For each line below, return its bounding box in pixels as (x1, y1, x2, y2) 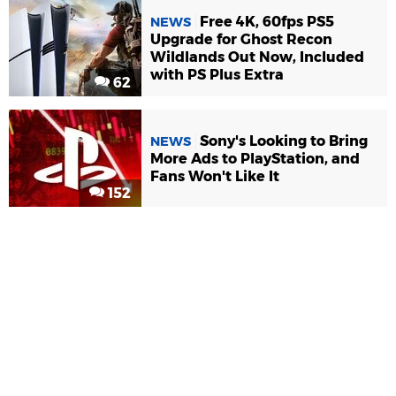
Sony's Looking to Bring (200, 132, 368, 149)
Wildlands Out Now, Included (150, 48, 364, 65)
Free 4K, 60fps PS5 (200, 12, 334, 30)
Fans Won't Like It (150, 167, 279, 185)
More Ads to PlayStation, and (150, 149, 360, 167)
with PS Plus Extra (150, 65, 284, 83)
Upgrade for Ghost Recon (150, 30, 332, 48)
